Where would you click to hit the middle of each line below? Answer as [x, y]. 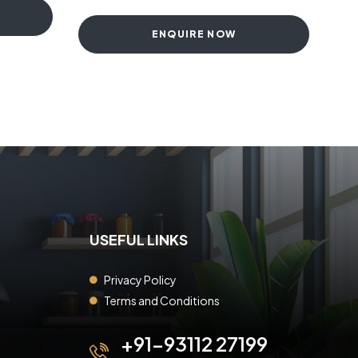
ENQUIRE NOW [194, 34]
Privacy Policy [140, 279]
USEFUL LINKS [139, 239]
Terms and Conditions [161, 300]
